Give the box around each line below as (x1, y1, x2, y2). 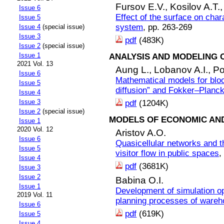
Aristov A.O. (115, 127, 166, 138)
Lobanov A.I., (154, 64, 213, 75)
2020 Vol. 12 (17, 125, 53, 133)
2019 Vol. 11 (17, 191, 52, 199)
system (115, 22, 143, 32)
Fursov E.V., (115, 1, 170, 12)
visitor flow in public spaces (115, 148, 219, 158)
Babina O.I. (115, 174, 164, 185)
